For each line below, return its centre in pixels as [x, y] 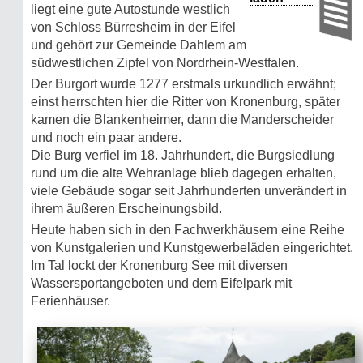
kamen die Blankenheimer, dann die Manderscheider [182, 120]
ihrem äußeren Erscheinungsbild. [126, 209]
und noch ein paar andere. [106, 138]
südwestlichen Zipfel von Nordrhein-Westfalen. [165, 63]
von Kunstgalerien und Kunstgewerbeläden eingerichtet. [192, 248]
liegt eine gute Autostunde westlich [130, 10]
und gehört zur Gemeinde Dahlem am [139, 45]
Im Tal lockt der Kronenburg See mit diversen [159, 266]
